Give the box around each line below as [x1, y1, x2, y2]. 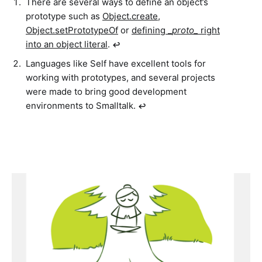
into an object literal [26, 39, 108, 50]
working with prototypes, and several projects [26, 71, 215, 83]
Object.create [102, 11, 158, 22]
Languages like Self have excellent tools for [26, 57, 206, 69]
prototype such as [26, 11, 102, 22]
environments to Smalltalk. [26, 99, 138, 111]
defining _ [132, 25, 172, 36]
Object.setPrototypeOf [26, 25, 118, 36]
